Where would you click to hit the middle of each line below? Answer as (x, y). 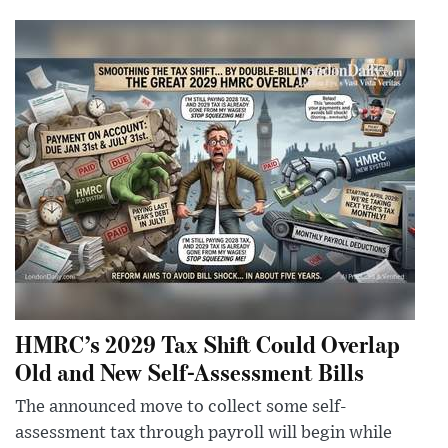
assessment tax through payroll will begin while (203, 433)
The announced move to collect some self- (180, 407)
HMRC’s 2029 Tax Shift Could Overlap (207, 344)
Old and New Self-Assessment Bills (189, 372)
